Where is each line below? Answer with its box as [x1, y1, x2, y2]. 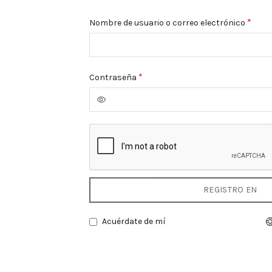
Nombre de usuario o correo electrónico [89, 18, 247, 28]
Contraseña [89, 72, 138, 83]
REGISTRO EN [203, 185, 257, 195]
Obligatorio [142, 70, 186, 80]
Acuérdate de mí [102, 216, 166, 226]
